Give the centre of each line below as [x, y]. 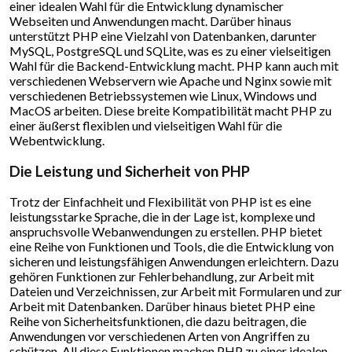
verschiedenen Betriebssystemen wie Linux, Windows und [163, 95]
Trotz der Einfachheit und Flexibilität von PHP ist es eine [160, 202]
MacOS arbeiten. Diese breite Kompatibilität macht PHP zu [170, 110]
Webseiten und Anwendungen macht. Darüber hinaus [150, 20]
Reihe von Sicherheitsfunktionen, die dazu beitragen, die [158, 321]
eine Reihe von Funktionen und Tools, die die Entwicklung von [172, 247]
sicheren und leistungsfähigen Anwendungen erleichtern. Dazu [174, 262]
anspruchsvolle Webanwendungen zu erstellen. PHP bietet [166, 232]
